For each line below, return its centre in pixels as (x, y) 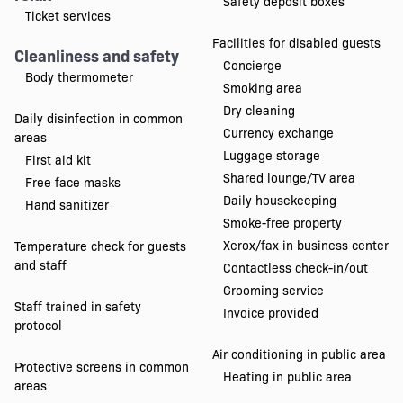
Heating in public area (287, 376)
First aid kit (58, 160)
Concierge (252, 65)
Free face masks (72, 182)
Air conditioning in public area (299, 354)
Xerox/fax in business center (306, 245)
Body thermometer (79, 77)
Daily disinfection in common (98, 118)
